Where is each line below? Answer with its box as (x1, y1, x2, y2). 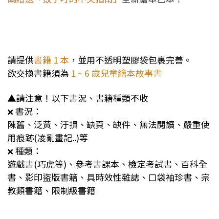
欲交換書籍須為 (7, 66, 71, 80)
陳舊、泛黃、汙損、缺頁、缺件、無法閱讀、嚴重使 (7, 118, 210, 131)
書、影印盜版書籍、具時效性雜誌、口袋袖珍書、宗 (7, 171, 210, 184)
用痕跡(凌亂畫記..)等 (7, 131, 88, 144)
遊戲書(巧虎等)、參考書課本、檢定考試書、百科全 (7, 157, 207, 171)
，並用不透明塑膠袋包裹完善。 (69, 53, 192, 66)
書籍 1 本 (34, 53, 69, 66)
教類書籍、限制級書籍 (7, 184, 95, 197)
